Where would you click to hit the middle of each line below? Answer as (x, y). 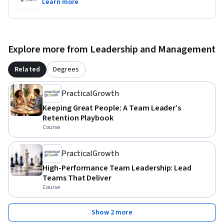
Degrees (66, 70)
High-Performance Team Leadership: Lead (117, 168)
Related (27, 70)
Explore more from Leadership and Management (112, 50)
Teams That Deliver (77, 178)
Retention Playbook (78, 118)
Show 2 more (112, 213)
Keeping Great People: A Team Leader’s (112, 108)
